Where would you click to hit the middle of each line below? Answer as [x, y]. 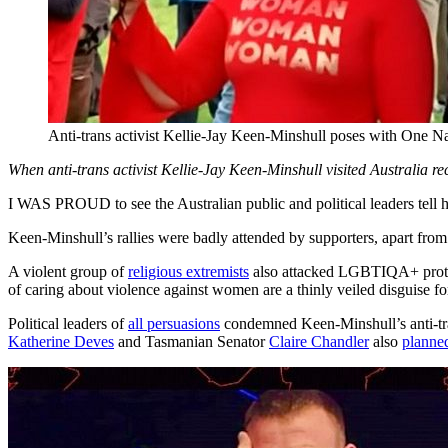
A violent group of [68, 271]
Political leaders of [68, 323]
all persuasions [174, 323]
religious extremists [188, 271]
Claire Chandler [319, 341]
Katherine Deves [61, 341]
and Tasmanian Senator [191, 341]
